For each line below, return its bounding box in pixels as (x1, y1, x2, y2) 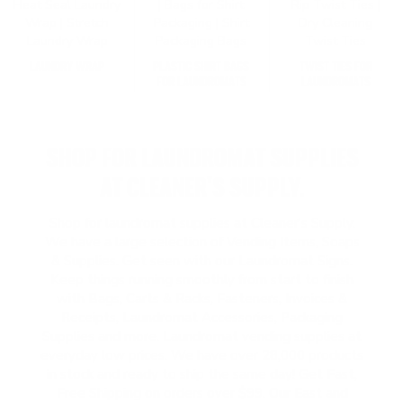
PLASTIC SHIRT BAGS (153, 60, 250, 74)
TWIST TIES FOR (299, 60, 372, 74)
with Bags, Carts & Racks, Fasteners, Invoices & (57, 290, 347, 308)
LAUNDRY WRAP (30, 60, 105, 74)
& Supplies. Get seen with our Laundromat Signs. (51, 252, 353, 270)
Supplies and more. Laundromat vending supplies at (42, 327, 362, 345)
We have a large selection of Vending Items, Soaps (44, 233, 360, 251)
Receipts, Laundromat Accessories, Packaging (61, 309, 343, 327)
